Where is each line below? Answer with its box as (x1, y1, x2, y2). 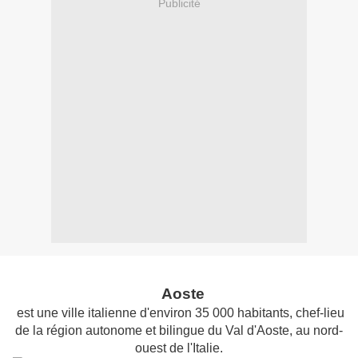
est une (14, 306, 58, 320)
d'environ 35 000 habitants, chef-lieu (140, 306, 344, 320)
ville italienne (62, 306, 137, 320)
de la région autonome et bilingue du (15, 324, 222, 338)
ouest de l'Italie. (135, 341, 223, 356)
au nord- (292, 324, 343, 338)
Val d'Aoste (225, 324, 289, 338)
